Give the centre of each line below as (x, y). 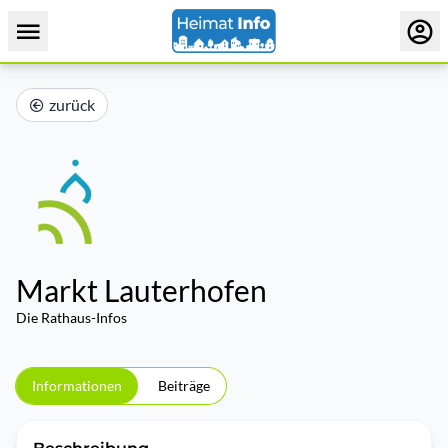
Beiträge (184, 385)
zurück (72, 104)
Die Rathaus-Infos (71, 317)
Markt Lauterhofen (141, 290)
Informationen (77, 385)
